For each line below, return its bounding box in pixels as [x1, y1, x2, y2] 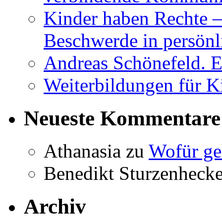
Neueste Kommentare [24, 106, 221, 130]
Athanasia [44, 140, 121, 162]
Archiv [24, 195, 86, 219]
